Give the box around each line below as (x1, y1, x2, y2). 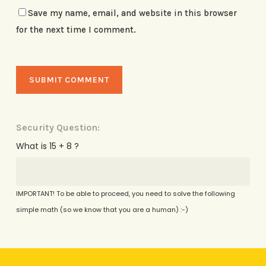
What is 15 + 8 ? (15, 140, 79, 152)
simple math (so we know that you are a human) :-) (15, 204, 188, 214)
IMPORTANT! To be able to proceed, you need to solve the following (15, 188, 235, 198)
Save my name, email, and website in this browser (27, 7, 237, 18)
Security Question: (15, 121, 100, 133)
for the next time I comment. (15, 24, 136, 35)
